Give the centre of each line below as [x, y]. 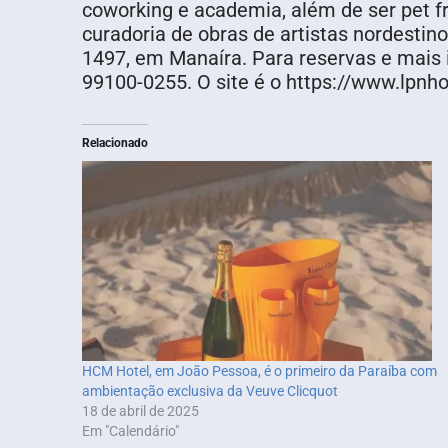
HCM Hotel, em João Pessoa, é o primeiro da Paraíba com [259, 371]
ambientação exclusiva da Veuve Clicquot [210, 391]
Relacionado [115, 143]
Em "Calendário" [130, 431]
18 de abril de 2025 [140, 411]
